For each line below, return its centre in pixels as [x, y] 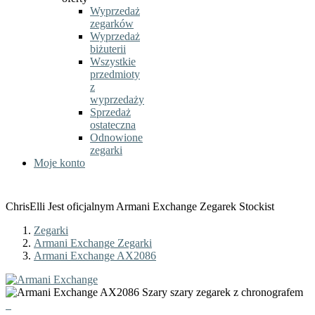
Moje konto [59, 163]
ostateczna [113, 125]
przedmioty [115, 74]
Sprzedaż [110, 112]
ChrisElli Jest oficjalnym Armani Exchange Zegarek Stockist [140, 206]
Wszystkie [113, 62]
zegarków [112, 24]
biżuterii [108, 49]
